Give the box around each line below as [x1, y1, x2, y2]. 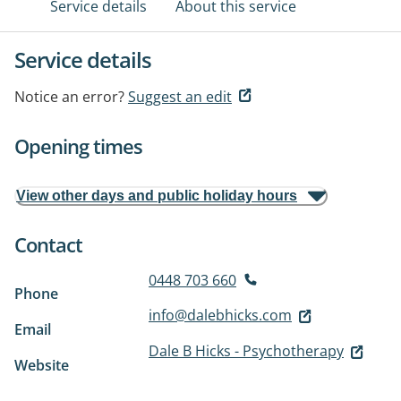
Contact [14, 231, 82, 258]
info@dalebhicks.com [149, 305, 292, 325]
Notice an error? [14, 87, 124, 107]
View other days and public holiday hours [16, 188, 297, 203]
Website [14, 355, 69, 375]
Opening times [14, 132, 142, 159]
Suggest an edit [128, 87, 232, 107]
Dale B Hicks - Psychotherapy [149, 341, 344, 361]
